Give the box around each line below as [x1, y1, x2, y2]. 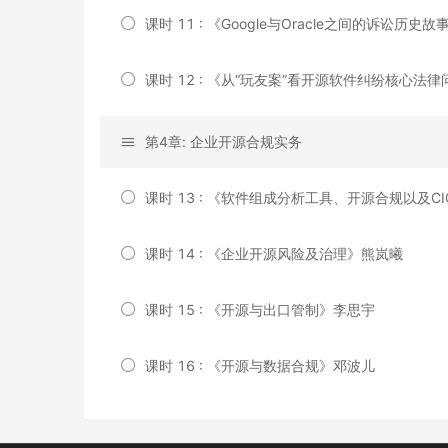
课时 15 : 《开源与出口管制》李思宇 [145, 300, 375, 318]
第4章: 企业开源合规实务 [145, 132, 302, 150]
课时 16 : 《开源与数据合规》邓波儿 [145, 356, 375, 374]
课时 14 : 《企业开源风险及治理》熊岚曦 [145, 244, 403, 262]
